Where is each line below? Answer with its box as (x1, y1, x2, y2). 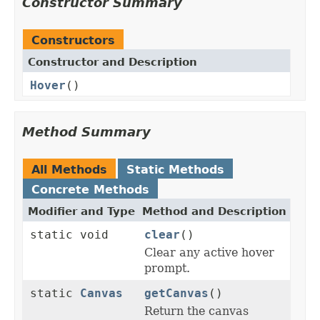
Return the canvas (144, 304, 249, 319)
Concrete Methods (31, 183, 149, 197)
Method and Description (142, 205, 286, 219)
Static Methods (126, 163, 224, 177)
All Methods (31, 163, 107, 177)
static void (30, 228, 109, 242)
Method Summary (22, 124, 151, 140)
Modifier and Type (28, 205, 135, 219)
